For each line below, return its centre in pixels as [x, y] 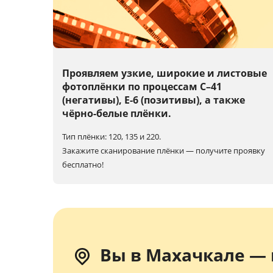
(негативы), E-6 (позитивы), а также [154, 100]
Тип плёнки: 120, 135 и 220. [112, 137]
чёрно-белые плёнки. [117, 114]
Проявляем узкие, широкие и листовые [165, 73]
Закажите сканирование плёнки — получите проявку [164, 151]
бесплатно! [83, 165]
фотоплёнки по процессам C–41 [142, 87]
